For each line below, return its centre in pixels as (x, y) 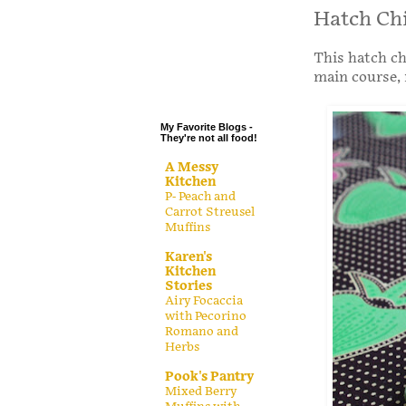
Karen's (188, 256)
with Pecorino (206, 316)
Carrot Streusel (210, 212)
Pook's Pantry (209, 376)
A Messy (192, 167)
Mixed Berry (201, 391)
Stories (188, 285)
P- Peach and (200, 196)
